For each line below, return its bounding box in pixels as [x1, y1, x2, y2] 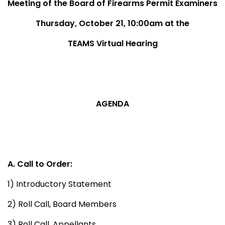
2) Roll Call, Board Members [8, 198, 117, 210]
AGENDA [96, 97, 129, 109]
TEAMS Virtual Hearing [67, 37, 158, 49]
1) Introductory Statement [8, 178, 111, 190]
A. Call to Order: [8, 158, 72, 170]
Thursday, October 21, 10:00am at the [36, 17, 189, 29]
